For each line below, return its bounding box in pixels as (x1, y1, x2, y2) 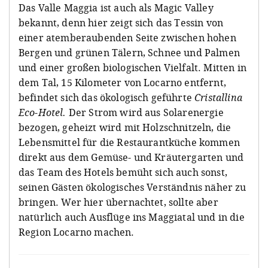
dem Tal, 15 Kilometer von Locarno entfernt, (19, 75, 226, 89)
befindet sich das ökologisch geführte (19, 90, 195, 104)
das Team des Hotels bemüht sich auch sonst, (19, 165, 227, 179)
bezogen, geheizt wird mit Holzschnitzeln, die (19, 120, 232, 134)
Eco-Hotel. (19, 105, 66, 119)
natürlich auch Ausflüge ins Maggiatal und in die (19, 210, 245, 224)
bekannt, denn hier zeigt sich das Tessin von (19, 16, 224, 29)
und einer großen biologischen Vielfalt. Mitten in (19, 60, 246, 74)
